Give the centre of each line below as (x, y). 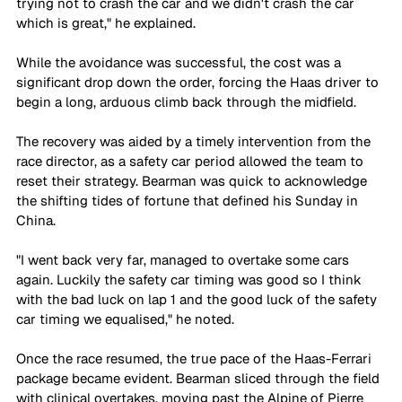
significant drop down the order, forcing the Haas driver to (199, 82)
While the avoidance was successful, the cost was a (180, 62)
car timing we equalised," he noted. (127, 319)
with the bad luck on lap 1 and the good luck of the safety (198, 299)
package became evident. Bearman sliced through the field (200, 378)
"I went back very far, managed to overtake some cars (184, 259)
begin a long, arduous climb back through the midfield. (186, 101)
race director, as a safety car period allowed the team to (192, 161)
